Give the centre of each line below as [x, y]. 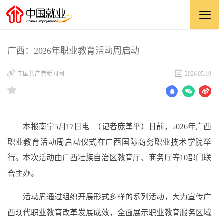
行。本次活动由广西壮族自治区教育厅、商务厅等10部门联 [109, 158]
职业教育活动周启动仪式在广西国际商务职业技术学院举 [109, 142]
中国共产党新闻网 [41, 74]
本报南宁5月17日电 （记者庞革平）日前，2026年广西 [117, 126]
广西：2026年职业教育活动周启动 [73, 51]
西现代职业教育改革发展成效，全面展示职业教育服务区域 [109, 212]
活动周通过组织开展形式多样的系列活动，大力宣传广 [117, 197]
